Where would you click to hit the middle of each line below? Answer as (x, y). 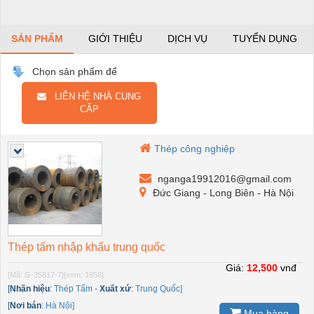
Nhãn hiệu (30, 289)
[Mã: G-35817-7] (36, 275)
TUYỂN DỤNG (265, 39)
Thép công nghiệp (195, 149)
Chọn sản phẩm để (75, 72)
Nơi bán (26, 306)
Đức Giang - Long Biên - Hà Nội (222, 193)
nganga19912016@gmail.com (224, 179)
